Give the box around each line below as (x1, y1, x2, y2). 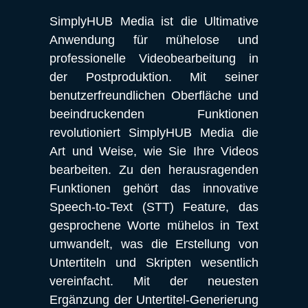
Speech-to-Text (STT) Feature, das (49, 200, 258, 214)
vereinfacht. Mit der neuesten (49, 274, 258, 288)
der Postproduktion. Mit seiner (49, 70, 258, 84)
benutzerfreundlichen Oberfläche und (49, 89, 258, 102)
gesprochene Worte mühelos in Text (49, 219, 258, 232)
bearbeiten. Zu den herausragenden (49, 163, 258, 177)
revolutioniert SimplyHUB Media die (49, 126, 258, 140)
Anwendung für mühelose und (49, 33, 258, 47)
